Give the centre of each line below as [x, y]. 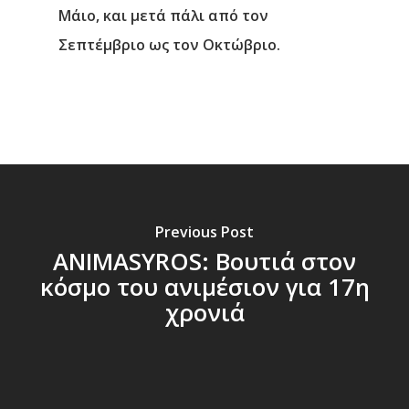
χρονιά [204, 313]
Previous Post [204, 232]
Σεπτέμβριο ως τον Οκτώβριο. [169, 44]
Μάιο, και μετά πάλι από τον [163, 15]
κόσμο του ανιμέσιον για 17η [204, 288]
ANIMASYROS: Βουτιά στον [204, 262]
